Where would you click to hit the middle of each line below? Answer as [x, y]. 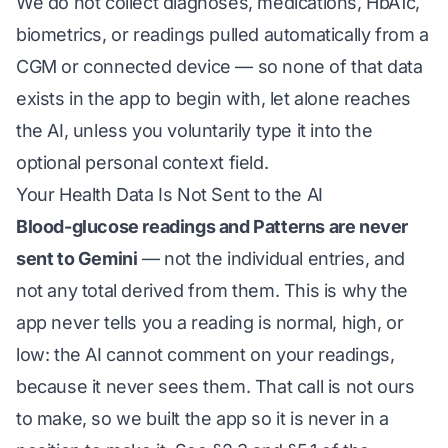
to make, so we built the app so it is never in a [202, 418]
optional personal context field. [142, 162]
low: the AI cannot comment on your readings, [205, 354]
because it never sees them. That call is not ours [215, 386]
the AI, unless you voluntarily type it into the [194, 130]
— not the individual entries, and [271, 258]
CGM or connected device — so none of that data [219, 66]
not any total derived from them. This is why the [212, 290]
